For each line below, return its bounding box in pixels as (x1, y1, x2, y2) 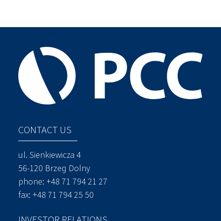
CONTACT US (18, 123, 72, 137)
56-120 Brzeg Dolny (18, 162, 91, 174)
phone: (18, 175, 47, 187)
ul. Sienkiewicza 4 (18, 148, 81, 161)
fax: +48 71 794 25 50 (18, 188, 94, 201)
